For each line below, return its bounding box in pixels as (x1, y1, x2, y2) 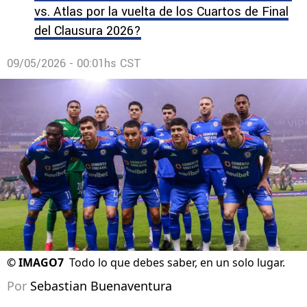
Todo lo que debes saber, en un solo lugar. (69, 255, 285, 271)
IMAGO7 (19, 255, 64, 271)
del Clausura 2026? (34, 22, 141, 40)
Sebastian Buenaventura (30, 278, 172, 295)
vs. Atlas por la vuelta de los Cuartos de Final (34, 3, 288, 21)
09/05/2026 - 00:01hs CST (7, 56, 141, 71)
